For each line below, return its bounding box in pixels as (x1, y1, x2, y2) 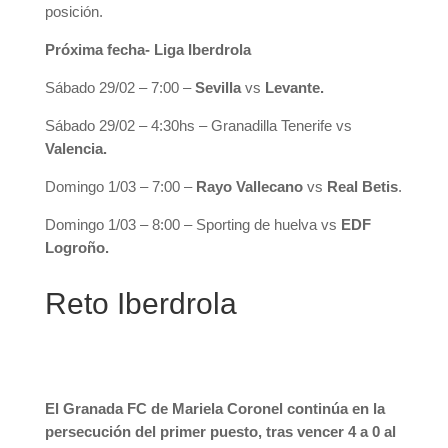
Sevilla (194, 79, 241, 96)
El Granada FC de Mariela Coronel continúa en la (44, 400, 385, 417)
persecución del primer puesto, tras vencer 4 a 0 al (44, 423, 396, 440)
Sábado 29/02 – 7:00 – (44, 79, 195, 96)
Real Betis (326, 178, 398, 195)
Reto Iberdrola (44, 287, 237, 320)
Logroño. (44, 239, 109, 256)
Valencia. (44, 140, 107, 157)
